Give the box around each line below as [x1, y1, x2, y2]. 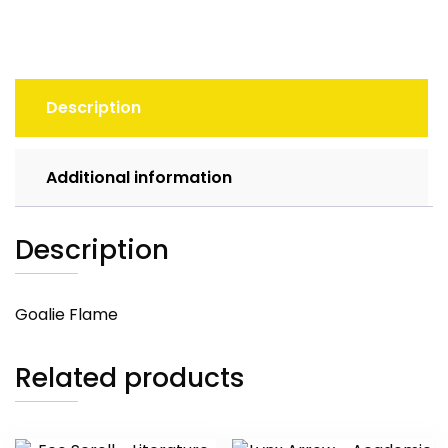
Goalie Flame [15, 303, 118, 327]
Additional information [46, 166, 232, 190]
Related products [15, 359, 245, 397]
